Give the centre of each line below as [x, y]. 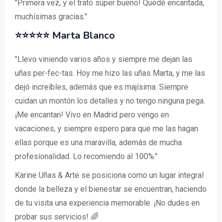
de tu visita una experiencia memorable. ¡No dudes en [107, 203]
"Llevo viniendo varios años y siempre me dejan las [104, 59]
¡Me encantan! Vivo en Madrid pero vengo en [92, 115]
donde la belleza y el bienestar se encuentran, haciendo [111, 189]
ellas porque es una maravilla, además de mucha [98, 142]
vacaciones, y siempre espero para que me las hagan [107, 129]
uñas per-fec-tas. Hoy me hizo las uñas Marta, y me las [110, 73]
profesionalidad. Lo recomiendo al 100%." [86, 156]
